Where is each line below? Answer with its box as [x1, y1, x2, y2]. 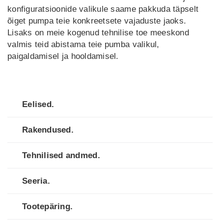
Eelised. [22, 100, 55, 109]
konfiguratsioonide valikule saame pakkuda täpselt [7, 4, 199, 14]
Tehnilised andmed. [22, 151, 100, 160]
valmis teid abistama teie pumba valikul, [7, 40, 160, 49]
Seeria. [22, 176, 50, 186]
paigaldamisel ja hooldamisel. [7, 52, 119, 61]
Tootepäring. [22, 202, 73, 211]
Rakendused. [22, 125, 74, 135]
